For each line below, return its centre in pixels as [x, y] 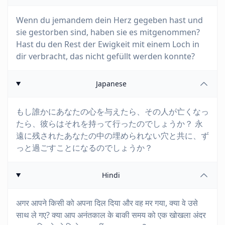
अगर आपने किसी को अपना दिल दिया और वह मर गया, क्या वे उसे [107, 203]
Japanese [111, 84]
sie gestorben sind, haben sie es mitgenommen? [108, 32]
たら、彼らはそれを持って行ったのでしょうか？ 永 [109, 124]
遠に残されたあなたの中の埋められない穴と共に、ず [113, 136]
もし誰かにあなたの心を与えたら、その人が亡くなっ [113, 111]
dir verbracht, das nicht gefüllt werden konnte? [105, 56]
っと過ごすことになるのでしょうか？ [84, 148]
